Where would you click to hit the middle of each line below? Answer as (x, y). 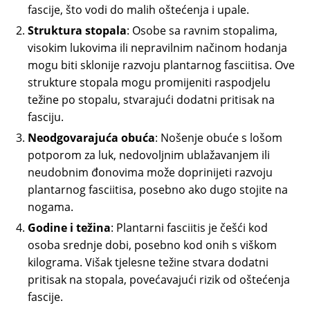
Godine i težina (69, 228)
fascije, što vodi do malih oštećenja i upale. (138, 10)
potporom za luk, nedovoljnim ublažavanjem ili (149, 155)
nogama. (51, 207)
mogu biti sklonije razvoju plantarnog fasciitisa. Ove (161, 65)
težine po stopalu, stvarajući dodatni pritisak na (151, 100)
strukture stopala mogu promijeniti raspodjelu (149, 83)
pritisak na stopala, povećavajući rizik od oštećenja (159, 280)
